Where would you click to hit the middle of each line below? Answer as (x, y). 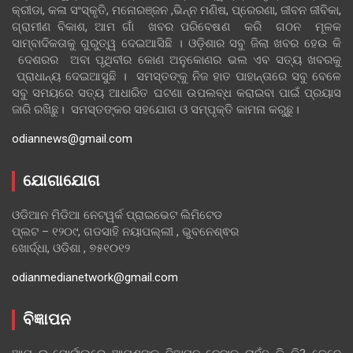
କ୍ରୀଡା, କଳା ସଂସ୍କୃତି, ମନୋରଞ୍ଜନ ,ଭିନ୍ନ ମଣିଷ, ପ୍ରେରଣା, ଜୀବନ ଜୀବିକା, (176, 10)
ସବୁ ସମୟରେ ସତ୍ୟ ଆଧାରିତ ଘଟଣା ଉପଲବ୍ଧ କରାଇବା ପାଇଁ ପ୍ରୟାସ (176, 93)
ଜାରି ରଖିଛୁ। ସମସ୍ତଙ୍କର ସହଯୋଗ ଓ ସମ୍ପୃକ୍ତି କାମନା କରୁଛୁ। (156, 109)
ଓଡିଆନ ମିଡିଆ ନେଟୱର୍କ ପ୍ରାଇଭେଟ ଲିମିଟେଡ (117, 215)
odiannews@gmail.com (72, 138)
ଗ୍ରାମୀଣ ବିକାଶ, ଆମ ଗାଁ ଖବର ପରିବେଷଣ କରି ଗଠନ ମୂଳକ (176, 26)
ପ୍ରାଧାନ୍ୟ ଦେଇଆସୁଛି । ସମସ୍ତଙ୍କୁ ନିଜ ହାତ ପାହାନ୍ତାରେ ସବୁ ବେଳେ (176, 76)
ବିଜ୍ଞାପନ (47, 320)
